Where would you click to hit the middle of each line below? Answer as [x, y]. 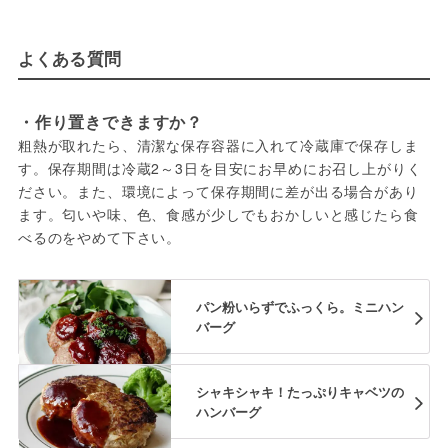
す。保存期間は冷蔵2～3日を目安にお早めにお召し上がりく [219, 168]
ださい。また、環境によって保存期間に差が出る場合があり [218, 191]
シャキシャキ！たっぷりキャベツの [299, 391]
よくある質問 [69, 58]
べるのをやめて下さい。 [99, 237]
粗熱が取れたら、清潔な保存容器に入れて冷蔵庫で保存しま [218, 145]
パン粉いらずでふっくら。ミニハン [299, 306]
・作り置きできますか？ [110, 121]
